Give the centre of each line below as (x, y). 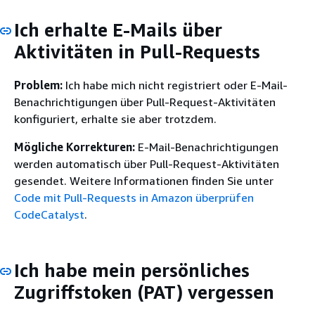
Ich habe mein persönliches (132, 270)
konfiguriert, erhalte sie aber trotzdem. (115, 118)
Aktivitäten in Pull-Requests (137, 52)
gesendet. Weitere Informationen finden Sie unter (144, 180)
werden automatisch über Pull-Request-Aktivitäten (147, 163)
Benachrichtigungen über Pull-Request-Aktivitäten (145, 102)
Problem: (38, 85)
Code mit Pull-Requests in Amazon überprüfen (134, 197)
